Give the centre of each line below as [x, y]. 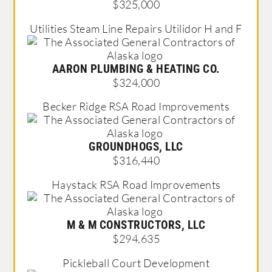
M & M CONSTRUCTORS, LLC [136, 225]
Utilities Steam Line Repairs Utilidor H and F [136, 28]
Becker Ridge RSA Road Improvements [136, 107]
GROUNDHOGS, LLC [136, 147]
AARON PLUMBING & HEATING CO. [136, 69]
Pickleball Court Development [136, 263]
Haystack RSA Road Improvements [136, 185]
